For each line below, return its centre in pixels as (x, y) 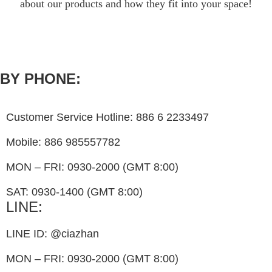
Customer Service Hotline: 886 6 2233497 (107, 117)
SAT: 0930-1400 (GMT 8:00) (74, 192)
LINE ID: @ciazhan (53, 234)
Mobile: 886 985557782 (63, 142)
